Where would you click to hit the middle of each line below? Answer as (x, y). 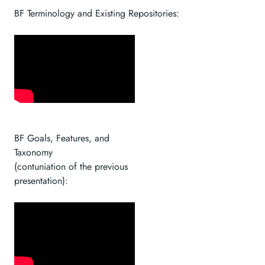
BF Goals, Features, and (62, 138)
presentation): (41, 180)
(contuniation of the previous (71, 166)
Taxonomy (33, 152)
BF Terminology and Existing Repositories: (97, 13)
